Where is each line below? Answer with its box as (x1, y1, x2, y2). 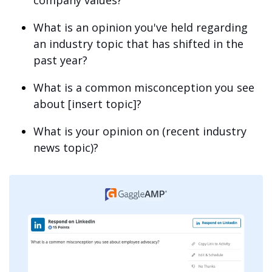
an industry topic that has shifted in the (33, 36, 243, 51)
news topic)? (33, 140, 98, 155)
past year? (33, 53, 87, 67)
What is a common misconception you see (33, 80, 254, 95)
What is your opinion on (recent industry (33, 124, 246, 138)
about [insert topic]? (33, 97, 141, 111)
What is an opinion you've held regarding (33, 20, 248, 35)
